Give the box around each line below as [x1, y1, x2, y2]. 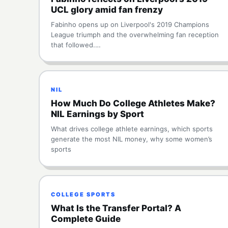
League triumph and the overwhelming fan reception [51, 31, 219, 39]
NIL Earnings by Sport [51, 109, 144, 119]
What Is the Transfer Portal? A [51, 203, 181, 213]
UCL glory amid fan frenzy [51, 5, 163, 15]
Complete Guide [51, 214, 121, 224]
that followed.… [51, 41, 101, 49]
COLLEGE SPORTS [51, 191, 116, 198]
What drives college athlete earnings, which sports [51, 125, 213, 133]
